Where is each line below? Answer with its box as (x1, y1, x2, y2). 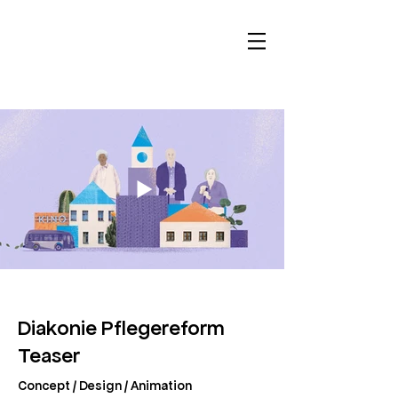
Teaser (18, 343, 80, 369)
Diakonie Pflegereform (18, 315, 225, 341)
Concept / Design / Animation (18, 378, 192, 394)
